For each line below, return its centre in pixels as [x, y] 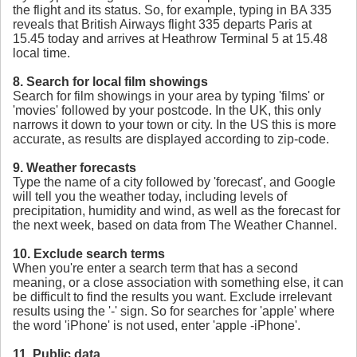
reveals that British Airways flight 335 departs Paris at [162, 25]
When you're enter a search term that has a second [155, 269]
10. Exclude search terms [89, 254]
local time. [41, 53]
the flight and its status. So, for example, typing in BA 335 [172, 10]
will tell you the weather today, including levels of [150, 197]
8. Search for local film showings [110, 82]
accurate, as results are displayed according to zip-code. [171, 139]
